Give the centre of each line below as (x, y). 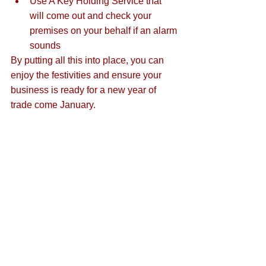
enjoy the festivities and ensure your (87, 75)
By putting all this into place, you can (88, 61)
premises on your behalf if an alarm (104, 31)
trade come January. (53, 105)
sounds (45, 46)
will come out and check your (92, 16)
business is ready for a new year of (85, 90)
